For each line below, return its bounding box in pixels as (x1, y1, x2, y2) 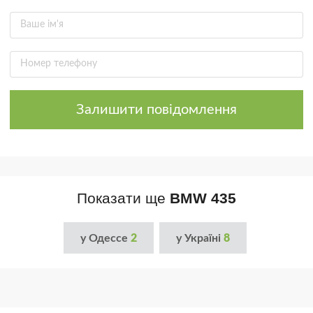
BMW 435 (170, 190, 236, 207)
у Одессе (80, 232, 131, 244)
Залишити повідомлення (76, 103, 237, 117)
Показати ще (77, 190, 170, 207)
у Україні (176, 232, 224, 244)
